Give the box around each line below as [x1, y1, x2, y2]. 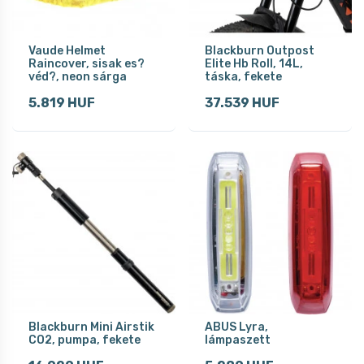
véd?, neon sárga [28, 69, 127, 84]
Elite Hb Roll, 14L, [205, 56, 303, 71]
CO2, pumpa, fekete [28, 332, 141, 347]
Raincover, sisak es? [28, 56, 145, 71]
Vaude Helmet [28, 43, 106, 58]
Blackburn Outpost [205, 43, 314, 58]
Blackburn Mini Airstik [28, 319, 154, 334]
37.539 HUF [205, 94, 279, 110]
